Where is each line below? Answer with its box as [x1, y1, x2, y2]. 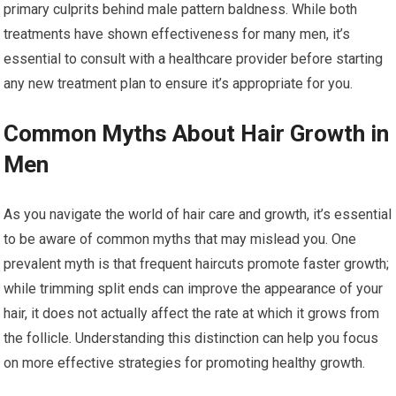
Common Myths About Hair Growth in [4, 119, 390, 147]
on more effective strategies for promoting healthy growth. [4, 354, 366, 371]
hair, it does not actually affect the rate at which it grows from [4, 304, 380, 322]
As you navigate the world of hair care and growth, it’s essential [4, 205, 392, 223]
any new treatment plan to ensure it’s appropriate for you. [4, 74, 354, 92]
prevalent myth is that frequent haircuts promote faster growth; [4, 255, 390, 272]
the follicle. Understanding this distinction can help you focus [4, 329, 379, 346]
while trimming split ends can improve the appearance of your [4, 279, 384, 297]
